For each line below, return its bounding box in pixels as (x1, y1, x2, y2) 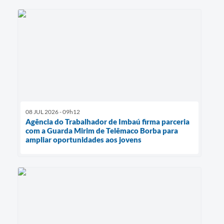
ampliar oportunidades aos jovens (25, 134, 141, 144)
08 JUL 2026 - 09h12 (25, 107, 80, 115)
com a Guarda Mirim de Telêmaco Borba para (25, 125, 178, 135)
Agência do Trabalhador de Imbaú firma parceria (25, 116, 189, 126)
